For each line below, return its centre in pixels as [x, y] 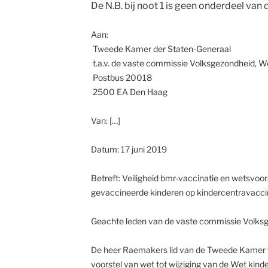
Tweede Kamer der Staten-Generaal [161, 49]
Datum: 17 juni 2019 [129, 149]
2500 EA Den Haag [129, 92]
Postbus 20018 [122, 77]
